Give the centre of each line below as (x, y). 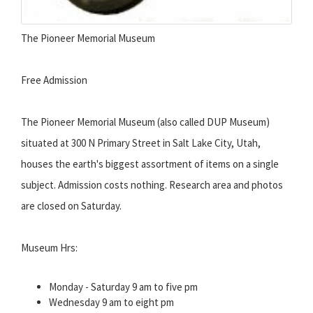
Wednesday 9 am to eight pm (111, 303)
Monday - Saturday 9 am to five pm (123, 287)
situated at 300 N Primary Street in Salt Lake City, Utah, (141, 143)
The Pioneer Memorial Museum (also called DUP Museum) (145, 122)
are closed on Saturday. (71, 206)
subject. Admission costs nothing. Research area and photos (152, 185)
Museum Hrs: (49, 248)
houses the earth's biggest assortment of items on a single (150, 164)
